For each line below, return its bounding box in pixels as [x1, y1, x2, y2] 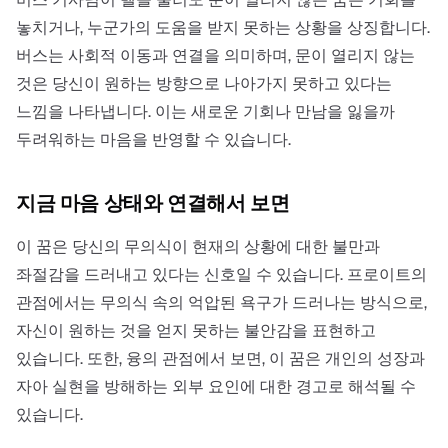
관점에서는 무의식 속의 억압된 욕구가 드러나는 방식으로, [16, 291, 427, 313]
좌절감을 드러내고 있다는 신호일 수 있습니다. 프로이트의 [16, 263, 427, 285]
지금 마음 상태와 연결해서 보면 [16, 189, 290, 216]
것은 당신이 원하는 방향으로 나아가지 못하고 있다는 [16, 72, 392, 94]
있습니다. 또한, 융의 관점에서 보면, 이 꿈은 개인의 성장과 [16, 347, 425, 369]
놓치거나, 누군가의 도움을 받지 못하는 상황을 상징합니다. [16, 16, 430, 38]
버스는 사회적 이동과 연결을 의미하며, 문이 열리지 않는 [16, 44, 415, 66]
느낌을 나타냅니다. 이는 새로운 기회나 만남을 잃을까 [16, 100, 395, 122]
